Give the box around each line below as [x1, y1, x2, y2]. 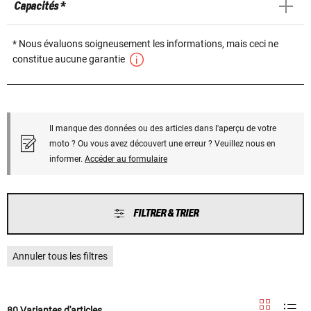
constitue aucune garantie [12, 53, 127, 65]
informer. [49, 153, 85, 164]
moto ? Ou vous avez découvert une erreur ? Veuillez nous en [49, 138, 276, 149]
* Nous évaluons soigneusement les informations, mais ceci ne [12, 37, 278, 49]
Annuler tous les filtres [12, 250, 108, 262]
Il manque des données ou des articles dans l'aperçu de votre [49, 123, 276, 133]
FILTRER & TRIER [133, 207, 199, 219]
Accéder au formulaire [85, 153, 167, 164]
